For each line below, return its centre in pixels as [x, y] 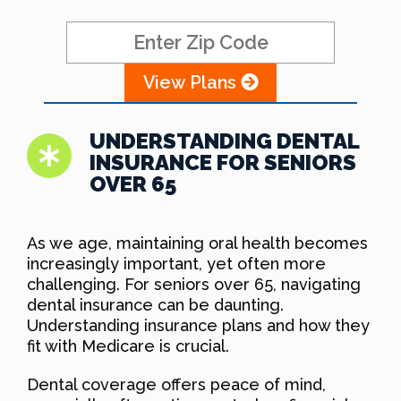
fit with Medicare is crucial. [128, 346]
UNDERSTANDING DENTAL [224, 141]
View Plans [192, 82]
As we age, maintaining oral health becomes [197, 243]
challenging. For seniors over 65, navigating [194, 284]
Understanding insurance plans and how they [198, 325]
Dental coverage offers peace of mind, [176, 384]
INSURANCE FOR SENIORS [223, 162]
